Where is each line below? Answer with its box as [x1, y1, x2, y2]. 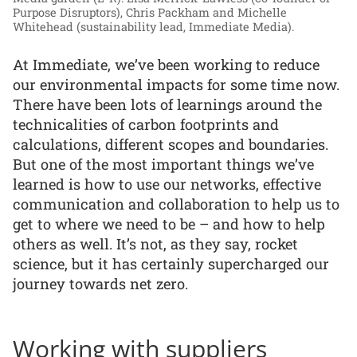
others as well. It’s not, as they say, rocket [13, 233, 298, 253]
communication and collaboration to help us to [13, 194, 339, 214]
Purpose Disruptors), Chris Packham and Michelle [13, 5, 287, 20]
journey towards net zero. [13, 273, 188, 293]
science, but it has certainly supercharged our [13, 253, 329, 273]
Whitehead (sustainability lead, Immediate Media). [13, 19, 294, 34]
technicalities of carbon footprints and [13, 114, 279, 134]
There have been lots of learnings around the [13, 94, 322, 114]
